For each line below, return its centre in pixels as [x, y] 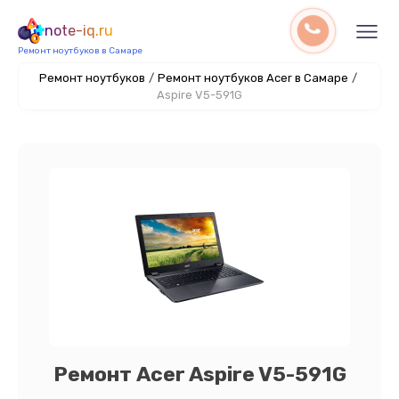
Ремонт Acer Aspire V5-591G [199, 374]
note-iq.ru [79, 31]
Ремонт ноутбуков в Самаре [80, 51]
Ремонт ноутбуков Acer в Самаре [252, 78]
